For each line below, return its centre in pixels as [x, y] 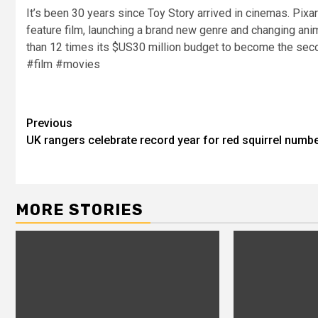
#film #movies [63, 65]
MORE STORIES [79, 210]
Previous [49, 124]
